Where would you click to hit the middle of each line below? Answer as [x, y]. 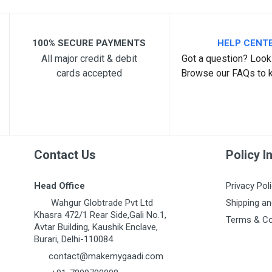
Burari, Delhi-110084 [73, 239]
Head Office [59, 186]
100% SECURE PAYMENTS [89, 43]
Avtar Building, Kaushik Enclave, [96, 227]
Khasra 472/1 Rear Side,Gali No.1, [100, 215]
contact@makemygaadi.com [106, 256]
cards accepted [89, 73]
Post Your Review [159, 153]
